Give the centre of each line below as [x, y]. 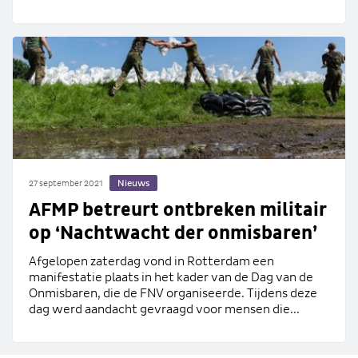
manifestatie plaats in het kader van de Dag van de [171, 277]
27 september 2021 [66, 184]
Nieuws [133, 183]
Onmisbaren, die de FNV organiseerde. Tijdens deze [173, 293]
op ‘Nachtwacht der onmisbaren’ [173, 233]
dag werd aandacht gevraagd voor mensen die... [164, 309]
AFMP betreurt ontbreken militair [178, 210]
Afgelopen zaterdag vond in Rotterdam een [151, 261]
